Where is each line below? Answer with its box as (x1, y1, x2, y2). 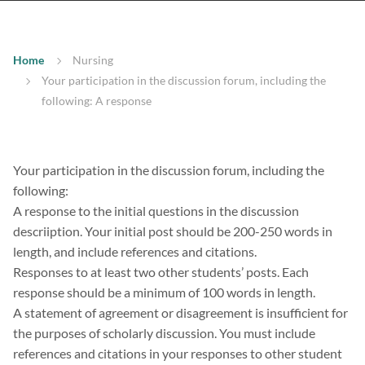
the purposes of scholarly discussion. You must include (13, 325, 315, 341)
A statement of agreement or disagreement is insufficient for (13, 305, 348, 321)
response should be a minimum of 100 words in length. (13, 284, 315, 301)
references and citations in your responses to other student (13, 345, 342, 362)
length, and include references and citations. (13, 244, 257, 260)
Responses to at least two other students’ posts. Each (13, 264, 309, 280)
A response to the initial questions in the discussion (13, 203, 299, 219)
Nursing (73, 53, 113, 68)
